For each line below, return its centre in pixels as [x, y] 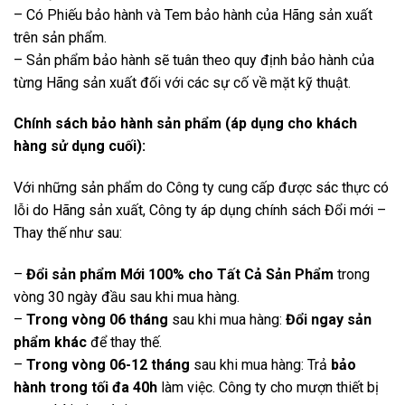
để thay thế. [124, 342]
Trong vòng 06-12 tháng [108, 364]
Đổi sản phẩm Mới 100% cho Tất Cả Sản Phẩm [180, 274]
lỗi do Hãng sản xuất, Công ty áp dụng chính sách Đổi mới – [200, 211]
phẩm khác [50, 342]
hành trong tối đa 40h [85, 387]
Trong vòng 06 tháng [97, 319]
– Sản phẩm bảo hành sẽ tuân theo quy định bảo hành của [194, 60]
